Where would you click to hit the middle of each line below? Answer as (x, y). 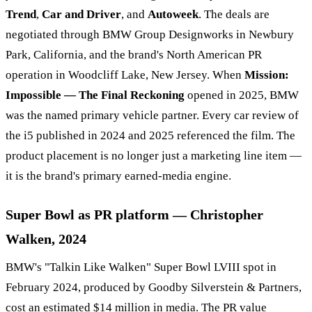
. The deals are (234, 14)
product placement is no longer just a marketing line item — (154, 155)
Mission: (267, 75)
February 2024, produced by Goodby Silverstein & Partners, (154, 287)
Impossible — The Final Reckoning (95, 95)
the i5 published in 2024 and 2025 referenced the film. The (150, 135)
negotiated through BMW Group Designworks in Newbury (150, 34)
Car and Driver (81, 14)
